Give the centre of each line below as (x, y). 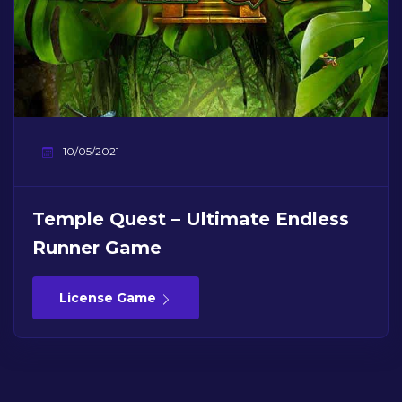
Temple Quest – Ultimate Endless (191, 219)
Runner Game (97, 248)
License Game (109, 298)
